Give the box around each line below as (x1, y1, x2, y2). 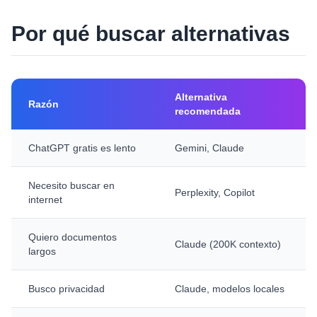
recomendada (175, 105, 241, 117)
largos (28, 246, 56, 257)
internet (28, 194, 62, 205)
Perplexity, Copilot (175, 187, 255, 198)
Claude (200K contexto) (175, 238, 281, 250)
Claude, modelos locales (175, 283, 284, 294)
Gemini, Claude (175, 142, 244, 154)
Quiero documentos (28, 231, 117, 243)
